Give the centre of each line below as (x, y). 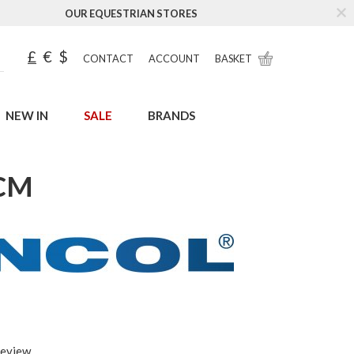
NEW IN (26, 115)
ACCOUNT (174, 58)
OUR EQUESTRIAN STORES (131, 13)
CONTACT (108, 58)
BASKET (233, 58)
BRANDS (171, 115)
